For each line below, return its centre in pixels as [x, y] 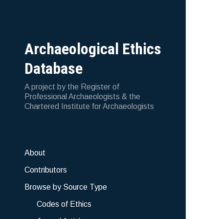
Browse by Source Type [66, 187]
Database [54, 68]
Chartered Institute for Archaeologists [89, 106]
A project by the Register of [72, 87]
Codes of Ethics [64, 204]
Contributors [46, 170]
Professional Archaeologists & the [82, 97]
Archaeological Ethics [93, 49]
